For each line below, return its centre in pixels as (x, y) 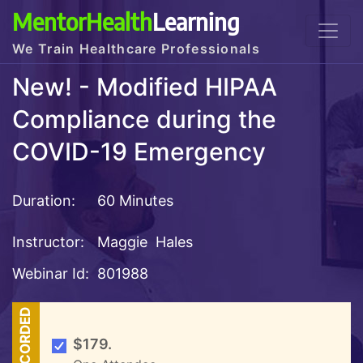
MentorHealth (82, 21)
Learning (196, 21)
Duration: (44, 200)
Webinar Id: (51, 273)
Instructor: (48, 241)
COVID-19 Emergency (139, 152)
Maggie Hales (145, 241)
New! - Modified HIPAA (145, 87)
